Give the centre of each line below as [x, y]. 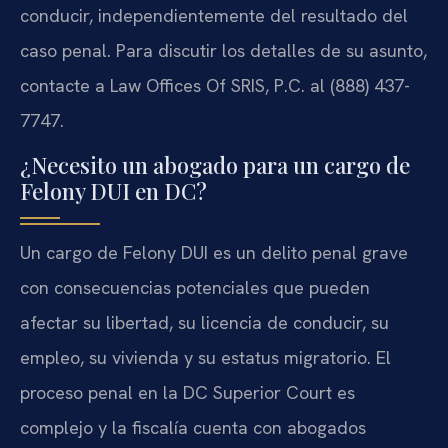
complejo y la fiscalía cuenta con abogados [193, 428]
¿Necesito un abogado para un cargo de [215, 165]
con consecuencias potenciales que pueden [195, 288]
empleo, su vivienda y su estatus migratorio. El [205, 358]
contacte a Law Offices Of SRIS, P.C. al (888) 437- [215, 85]
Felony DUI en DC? [113, 191]
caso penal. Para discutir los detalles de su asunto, [223, 50]
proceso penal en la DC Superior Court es [187, 393]
